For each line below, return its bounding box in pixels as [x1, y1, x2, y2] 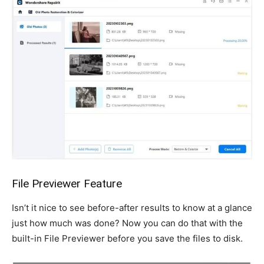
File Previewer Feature [12, 177, 122, 191]
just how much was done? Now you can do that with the [12, 217, 243, 229]
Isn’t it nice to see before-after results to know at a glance [12, 202, 252, 214]
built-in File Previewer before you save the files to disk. [12, 233, 243, 245]
